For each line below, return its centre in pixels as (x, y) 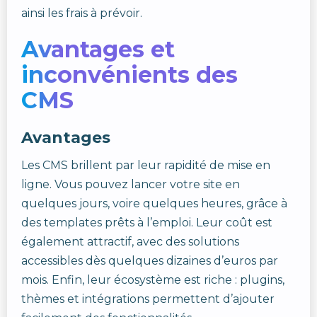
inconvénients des (129, 75)
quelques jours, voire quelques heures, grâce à (154, 203)
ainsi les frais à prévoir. (82, 13)
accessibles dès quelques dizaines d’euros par (150, 261)
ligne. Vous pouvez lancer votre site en (131, 184)
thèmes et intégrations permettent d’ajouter (148, 299)
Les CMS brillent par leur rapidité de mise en (146, 165)
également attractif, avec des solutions (130, 242)
